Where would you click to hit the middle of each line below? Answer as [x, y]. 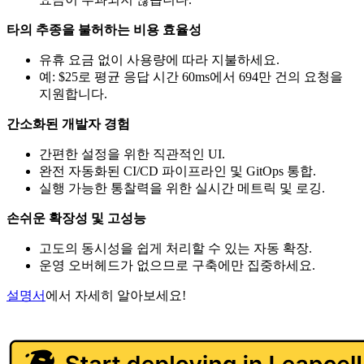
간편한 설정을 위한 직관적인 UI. [132, 154]
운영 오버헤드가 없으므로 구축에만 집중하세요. [177, 266]
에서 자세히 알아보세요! [116, 296]
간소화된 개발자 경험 [68, 124]
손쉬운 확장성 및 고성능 [76, 219]
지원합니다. [73, 94]
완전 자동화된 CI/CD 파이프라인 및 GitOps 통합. [178, 171]
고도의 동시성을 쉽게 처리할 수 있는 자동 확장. [175, 249]
